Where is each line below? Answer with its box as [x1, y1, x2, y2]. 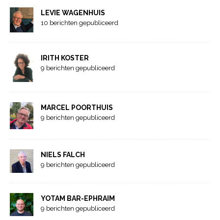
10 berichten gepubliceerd [41, 19, 118, 27]
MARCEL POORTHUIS [41, 104, 113, 112]
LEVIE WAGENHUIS [41, 8, 105, 17]
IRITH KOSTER [41, 54, 89, 62]
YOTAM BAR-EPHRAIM [41, 194, 115, 202]
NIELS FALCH [41, 150, 85, 159]
